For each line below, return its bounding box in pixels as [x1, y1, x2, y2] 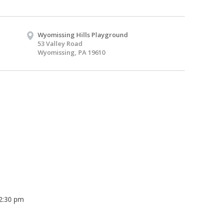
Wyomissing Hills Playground [38, 30, 128, 39]
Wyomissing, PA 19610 [38, 47, 105, 57]
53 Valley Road [38, 39, 83, 48]
